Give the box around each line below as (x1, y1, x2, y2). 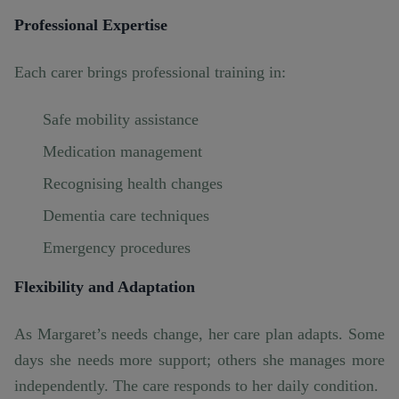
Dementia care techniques (43, 207, 209, 225)
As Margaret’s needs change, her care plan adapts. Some (14, 325, 385, 344)
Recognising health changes (43, 175, 223, 193)
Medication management (43, 142, 202, 161)
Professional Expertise (14, 16, 167, 35)
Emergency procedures (43, 239, 191, 257)
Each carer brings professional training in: (14, 63, 286, 82)
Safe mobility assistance (43, 110, 199, 129)
